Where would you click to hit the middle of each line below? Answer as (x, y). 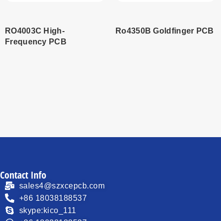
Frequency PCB (36, 41)
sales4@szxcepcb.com (62, 185)
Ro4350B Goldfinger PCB (165, 31)
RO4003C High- (35, 31)
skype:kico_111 (48, 210)
